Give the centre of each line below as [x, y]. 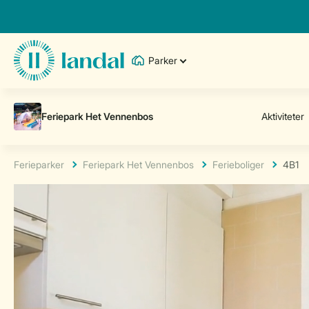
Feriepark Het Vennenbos [138, 165]
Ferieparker [39, 165]
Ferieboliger [238, 165]
